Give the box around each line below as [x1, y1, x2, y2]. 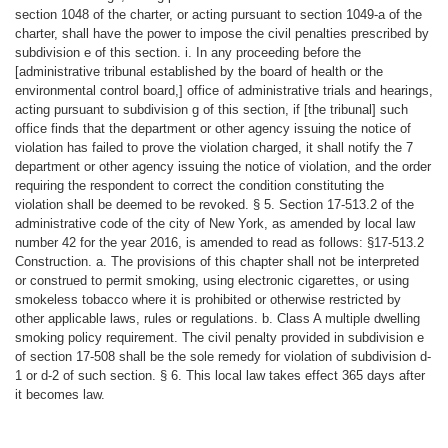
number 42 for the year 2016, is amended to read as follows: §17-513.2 [14, 234, 424, 250]
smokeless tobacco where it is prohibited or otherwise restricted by [14, 291, 401, 307]
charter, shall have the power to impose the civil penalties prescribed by [14, 25, 429, 41]
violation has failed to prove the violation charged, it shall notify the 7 [14, 139, 413, 155]
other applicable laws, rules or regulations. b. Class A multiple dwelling [14, 310, 420, 326]
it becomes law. [14, 386, 105, 402]
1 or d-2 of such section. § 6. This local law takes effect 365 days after [14, 367, 425, 383]
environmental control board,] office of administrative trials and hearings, [14, 82, 433, 98]
